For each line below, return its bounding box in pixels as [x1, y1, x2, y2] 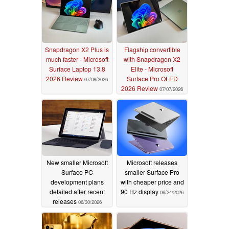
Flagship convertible [124, 44, 180, 54]
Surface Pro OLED [126, 74, 178, 83]
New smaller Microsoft [46, 157, 108, 167]
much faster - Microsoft [45, 54, 108, 63]
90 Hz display [121, 187, 160, 196]
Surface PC [61, 167, 93, 176]
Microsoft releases [127, 157, 177, 167]
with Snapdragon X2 [124, 54, 180, 63]
